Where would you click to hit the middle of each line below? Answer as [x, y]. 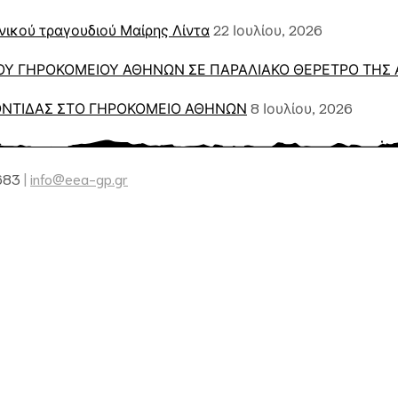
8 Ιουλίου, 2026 [302, 107]
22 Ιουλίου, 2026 [268, 29]
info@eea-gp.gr [79, 179]
